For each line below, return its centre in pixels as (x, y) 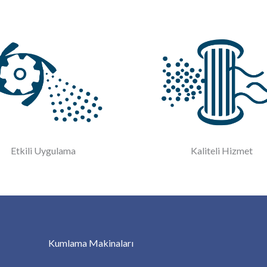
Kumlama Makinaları (91, 243)
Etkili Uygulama (43, 151)
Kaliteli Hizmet (222, 151)
